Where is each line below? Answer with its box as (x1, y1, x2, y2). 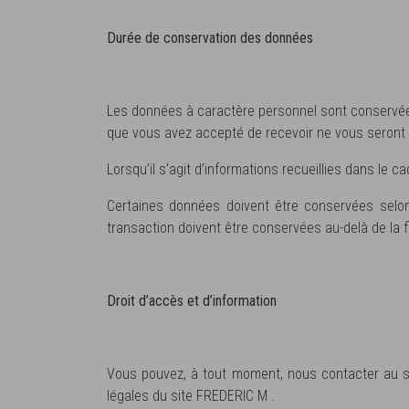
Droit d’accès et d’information (107, 291, 277, 309)
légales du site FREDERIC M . (107, 386, 275, 404)
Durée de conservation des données (107, 28, 313, 47)
